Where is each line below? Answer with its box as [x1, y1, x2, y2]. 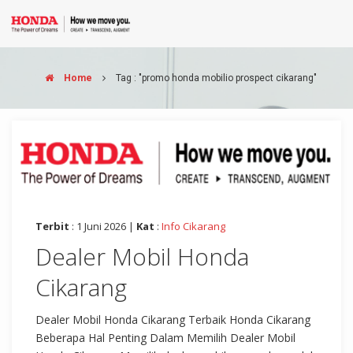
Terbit [35, 218, 69, 233]
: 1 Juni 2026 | [69, 218, 136, 233]
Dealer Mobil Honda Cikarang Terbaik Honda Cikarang [35, 311, 310, 327]
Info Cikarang [162, 218, 225, 233]
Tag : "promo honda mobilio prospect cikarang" [115, 72, 317, 84]
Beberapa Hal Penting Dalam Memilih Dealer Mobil [35, 329, 295, 345]
